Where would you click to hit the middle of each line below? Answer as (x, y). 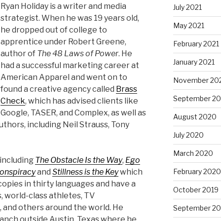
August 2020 (195, 116)
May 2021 (188, 25)
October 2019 (196, 189)
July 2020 (188, 135)
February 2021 (196, 43)
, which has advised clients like (82, 101)
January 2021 (194, 62)
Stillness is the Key (85, 172)
